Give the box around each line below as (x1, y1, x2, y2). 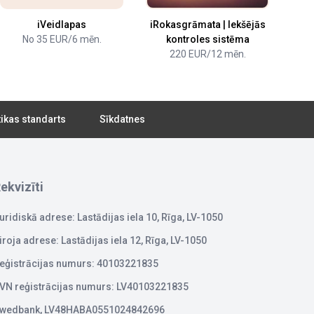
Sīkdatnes (100, 113, 145, 125)
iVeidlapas (37, 18, 86, 30)
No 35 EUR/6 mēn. (22, 33, 102, 45)
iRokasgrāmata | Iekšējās (149, 18, 266, 30)
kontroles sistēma (165, 33, 250, 45)
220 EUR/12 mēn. (169, 48, 246, 60)
